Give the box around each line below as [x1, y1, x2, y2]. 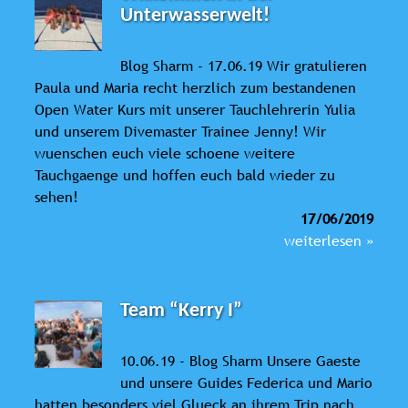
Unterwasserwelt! [120, 5, 270, 26]
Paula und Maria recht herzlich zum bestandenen [35, 76, 356, 97]
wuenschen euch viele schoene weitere [35, 142, 295, 163]
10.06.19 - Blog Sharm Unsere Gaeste [120, 350, 362, 371]
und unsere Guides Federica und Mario [120, 372, 373, 393]
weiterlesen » [284, 229, 373, 250]
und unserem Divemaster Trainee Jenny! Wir [35, 120, 326, 141]
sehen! [35, 186, 87, 207]
